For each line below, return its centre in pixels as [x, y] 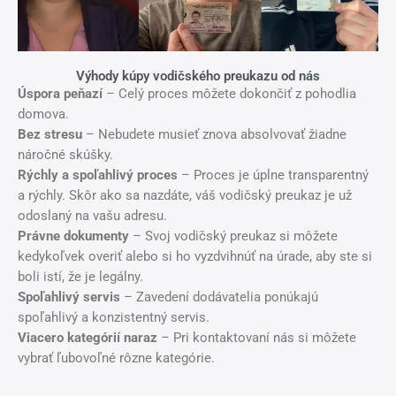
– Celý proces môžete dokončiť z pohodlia [229, 94]
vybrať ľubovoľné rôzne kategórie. [116, 358]
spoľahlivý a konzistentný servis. [114, 318]
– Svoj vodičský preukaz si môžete [233, 236]
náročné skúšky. [65, 155]
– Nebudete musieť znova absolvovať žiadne [214, 135]
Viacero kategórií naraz [88, 338]
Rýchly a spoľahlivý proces [98, 175]
